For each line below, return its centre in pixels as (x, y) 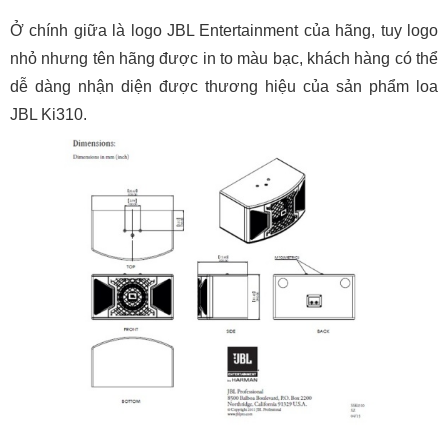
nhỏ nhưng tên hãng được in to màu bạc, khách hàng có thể (224, 59)
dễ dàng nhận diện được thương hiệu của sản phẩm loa (224, 87)
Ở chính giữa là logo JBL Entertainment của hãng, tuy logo (224, 31)
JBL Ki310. (48, 115)
